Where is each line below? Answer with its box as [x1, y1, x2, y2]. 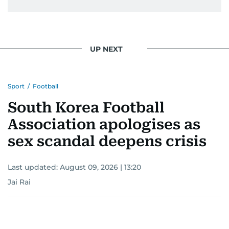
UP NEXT [90, 44, 123, 54]
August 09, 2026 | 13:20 [60, 163, 141, 172]
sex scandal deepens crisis [8, 133, 207, 150]
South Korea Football [8, 99, 165, 116]
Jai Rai [8, 177, 31, 187]
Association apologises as [8, 116, 200, 133]
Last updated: [8, 163, 60, 172]
